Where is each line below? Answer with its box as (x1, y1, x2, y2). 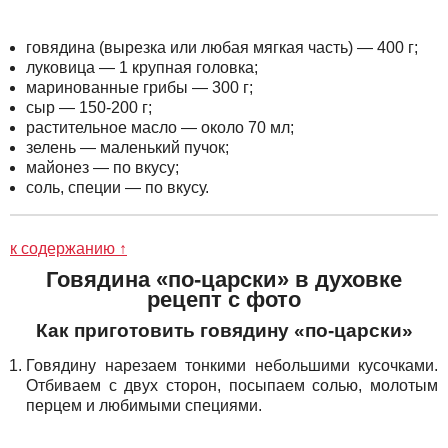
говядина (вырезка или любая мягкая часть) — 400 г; (26, 39, 418, 57)
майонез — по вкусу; (26, 159, 179, 177)
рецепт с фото (147, 287, 301, 313)
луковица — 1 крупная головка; (26, 59, 258, 77)
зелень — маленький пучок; (26, 139, 229, 157)
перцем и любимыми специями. (26, 397, 262, 415)
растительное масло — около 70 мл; (26, 119, 294, 137)
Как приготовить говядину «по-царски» (35, 320, 413, 342)
